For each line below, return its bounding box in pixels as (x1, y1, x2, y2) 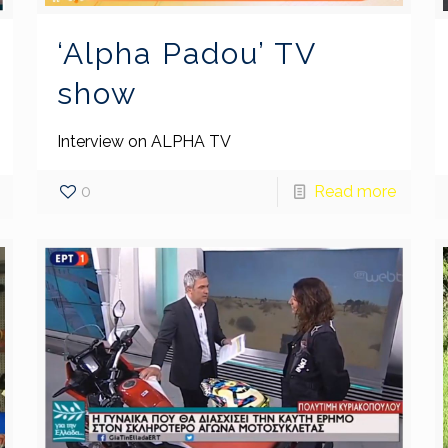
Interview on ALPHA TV (56, 132, 231, 152)
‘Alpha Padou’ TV (56, 36, 316, 72)
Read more (314, 182, 397, 202)
